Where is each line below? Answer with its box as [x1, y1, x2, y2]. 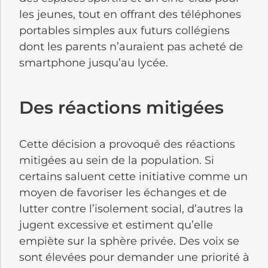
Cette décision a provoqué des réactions [19, 137, 235, 151]
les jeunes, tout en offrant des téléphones [19, 8, 241, 22]
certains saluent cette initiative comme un [19, 169, 248, 183]
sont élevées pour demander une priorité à [19, 250, 249, 264]
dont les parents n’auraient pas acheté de [19, 40, 243, 54]
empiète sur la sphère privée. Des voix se [19, 234, 239, 248]
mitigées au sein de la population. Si [19, 153, 214, 167]
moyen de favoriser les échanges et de [19, 185, 227, 199]
